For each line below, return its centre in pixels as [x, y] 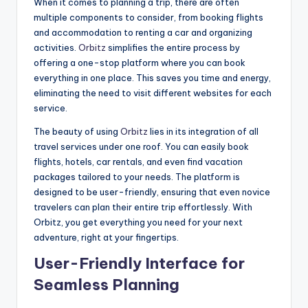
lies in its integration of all [203, 132]
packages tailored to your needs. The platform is [137, 177]
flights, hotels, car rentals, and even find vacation [138, 162]
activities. [56, 48]
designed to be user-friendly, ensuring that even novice [152, 192]
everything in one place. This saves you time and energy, [152, 78]
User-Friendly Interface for [139, 264]
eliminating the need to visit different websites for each [153, 93]
